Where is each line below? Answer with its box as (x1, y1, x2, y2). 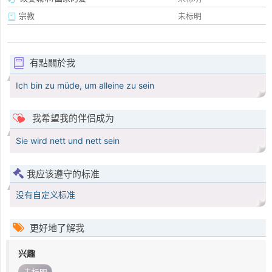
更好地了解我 (27, 222, 84, 234)
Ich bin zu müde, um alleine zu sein (16, 80, 154, 91)
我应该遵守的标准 (27, 168, 100, 180)
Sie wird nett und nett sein (16, 135, 120, 146)
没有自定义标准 (16, 189, 75, 200)
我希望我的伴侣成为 (29, 112, 114, 124)
